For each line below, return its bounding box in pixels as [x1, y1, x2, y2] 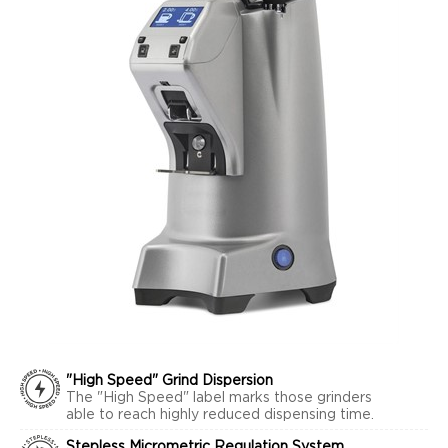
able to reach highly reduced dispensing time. [66, 408, 374, 422]
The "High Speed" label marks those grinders [66, 391, 372, 405]
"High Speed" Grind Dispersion [66, 374, 273, 388]
